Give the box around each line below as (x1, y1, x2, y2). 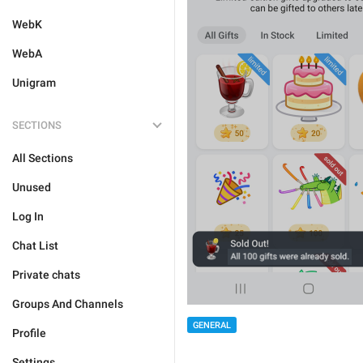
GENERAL (193, 320, 231, 331)
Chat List (12, 239, 58, 252)
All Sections (12, 152, 73, 164)
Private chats (12, 268, 80, 281)
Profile (12, 327, 46, 340)
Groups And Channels (12, 297, 123, 310)
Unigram (12, 76, 56, 89)
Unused (12, 181, 51, 194)
